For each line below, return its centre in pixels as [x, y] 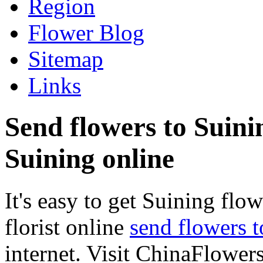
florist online [67, 227]
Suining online [90, 159]
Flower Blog [86, 32]
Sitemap [66, 59]
